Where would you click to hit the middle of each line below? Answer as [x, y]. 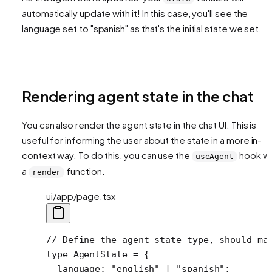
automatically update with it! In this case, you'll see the [135, 13]
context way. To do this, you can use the [107, 155]
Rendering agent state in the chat [138, 96]
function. [85, 171]
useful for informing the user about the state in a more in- [142, 140]
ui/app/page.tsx [81, 195]
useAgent [215, 156]
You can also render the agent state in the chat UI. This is [139, 124]
